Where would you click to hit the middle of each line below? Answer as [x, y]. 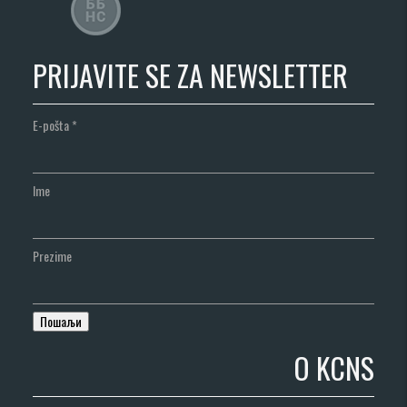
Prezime [53, 256]
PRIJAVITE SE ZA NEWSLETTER [191, 74]
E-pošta [53, 125]
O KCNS [333, 367]
